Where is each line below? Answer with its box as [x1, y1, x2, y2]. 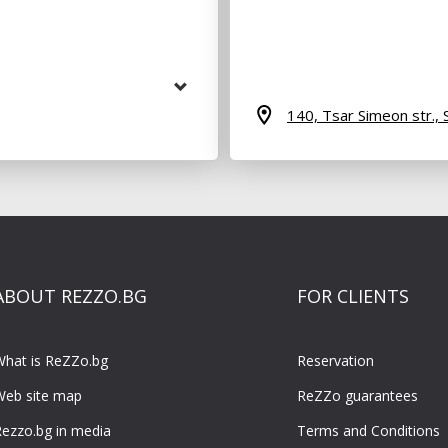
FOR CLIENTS [296, 283, 409, 308]
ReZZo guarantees [296, 385, 418, 405]
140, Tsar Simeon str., [287, 104, 443, 125]
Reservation [296, 350, 374, 370]
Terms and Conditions [296, 420, 440, 440]
